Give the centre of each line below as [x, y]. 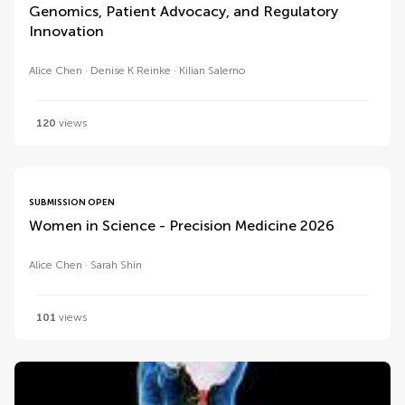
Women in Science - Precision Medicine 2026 [182, 226]
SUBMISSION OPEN [72, 202]
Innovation [66, 31]
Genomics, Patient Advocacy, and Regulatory [184, 11]
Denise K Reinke [131, 71]
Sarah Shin [116, 265]
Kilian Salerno [212, 71]
